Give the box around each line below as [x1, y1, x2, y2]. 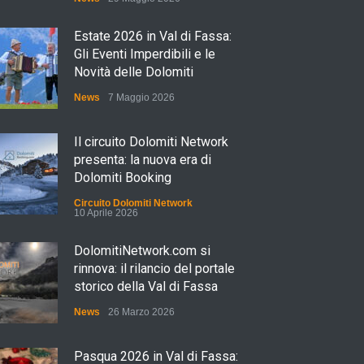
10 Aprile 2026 [74, 207, 138, 219]
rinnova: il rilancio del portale [74, 261, 235, 276]
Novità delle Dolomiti [74, 64, 193, 80]
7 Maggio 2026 [108, 92, 175, 103]
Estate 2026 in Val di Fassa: [74, 28, 232, 44]
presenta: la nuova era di [74, 152, 211, 167]
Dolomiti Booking [74, 170, 171, 185]
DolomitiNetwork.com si [74, 243, 210, 258]
